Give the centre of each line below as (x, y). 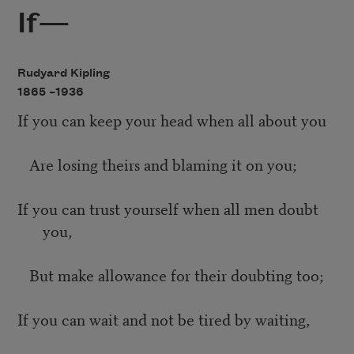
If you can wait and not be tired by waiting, (163, 319)
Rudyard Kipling (63, 73)
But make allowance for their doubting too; (170, 275)
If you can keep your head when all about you (171, 120)
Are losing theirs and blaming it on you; (156, 164)
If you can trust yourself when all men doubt (168, 209)
